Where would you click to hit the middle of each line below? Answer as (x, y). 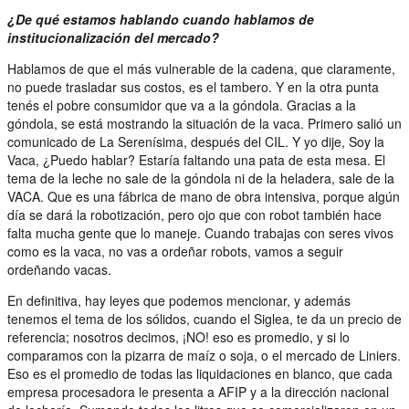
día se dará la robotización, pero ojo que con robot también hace (194, 214)
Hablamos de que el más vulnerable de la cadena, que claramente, (201, 68)
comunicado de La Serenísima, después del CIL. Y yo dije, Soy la (196, 141)
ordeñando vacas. (59, 269)
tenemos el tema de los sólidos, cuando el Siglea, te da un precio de (204, 318)
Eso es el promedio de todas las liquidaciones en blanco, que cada (200, 373)
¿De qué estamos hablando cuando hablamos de (161, 19)
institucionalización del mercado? (113, 37)
